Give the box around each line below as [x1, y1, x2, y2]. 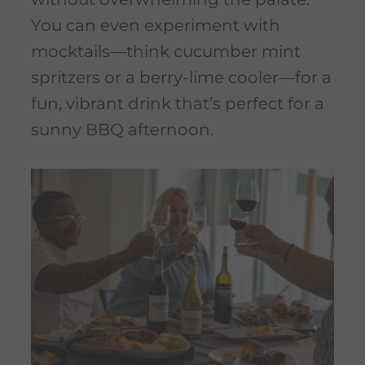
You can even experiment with [31, 15, 280, 36]
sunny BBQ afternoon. [31, 120, 213, 140]
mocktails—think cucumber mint [31, 42, 301, 62]
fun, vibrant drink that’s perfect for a [31, 94, 324, 114]
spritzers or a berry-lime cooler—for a [31, 68, 332, 88]
